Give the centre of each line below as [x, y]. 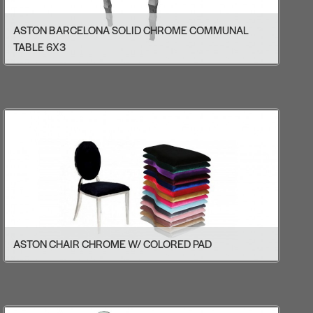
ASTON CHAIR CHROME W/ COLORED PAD [113, 244]
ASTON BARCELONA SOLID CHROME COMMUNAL [131, 30]
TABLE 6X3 [40, 47]
